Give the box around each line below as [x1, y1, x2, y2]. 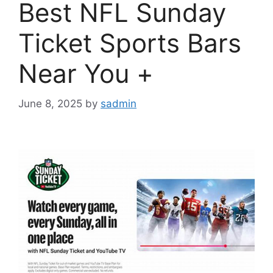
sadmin [101, 97, 136, 110]
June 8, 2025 [18, 97, 82, 110]
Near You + [18, 58, 154, 90]
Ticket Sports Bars [18, 27, 241, 59]
